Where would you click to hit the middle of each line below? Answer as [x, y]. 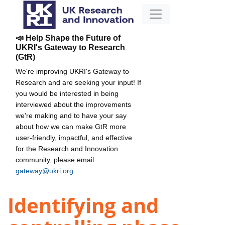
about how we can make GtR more [71, 126]
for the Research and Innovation [67, 148]
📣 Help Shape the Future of [68, 38]
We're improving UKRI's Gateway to [72, 71]
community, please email [55, 159]
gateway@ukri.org [44, 171]
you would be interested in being [67, 93]
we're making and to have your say [71, 115]
